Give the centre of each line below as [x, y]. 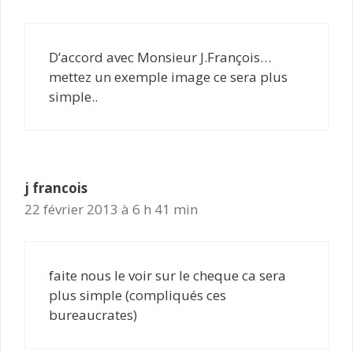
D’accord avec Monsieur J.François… [160, 57]
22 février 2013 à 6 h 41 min [111, 209]
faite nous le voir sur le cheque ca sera [167, 275]
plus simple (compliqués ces [137, 295]
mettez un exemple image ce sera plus [168, 76]
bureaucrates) [93, 315]
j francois [56, 188]
